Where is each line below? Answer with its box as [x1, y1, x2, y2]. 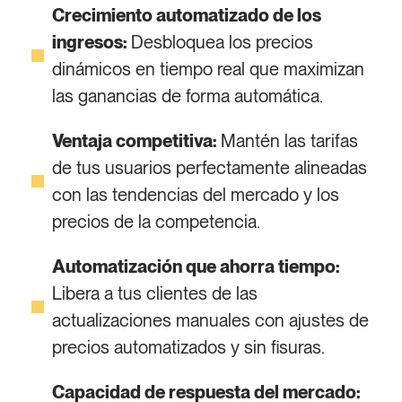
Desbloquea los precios [126, 31, 313, 53]
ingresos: [51, 31, 127, 53]
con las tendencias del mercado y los [51, 184, 339, 205]
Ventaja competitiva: [51, 130, 216, 152]
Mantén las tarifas [215, 130, 358, 152]
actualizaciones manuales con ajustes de [51, 310, 369, 331]
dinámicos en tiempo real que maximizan [51, 58, 364, 80]
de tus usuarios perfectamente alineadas [51, 157, 367, 179]
